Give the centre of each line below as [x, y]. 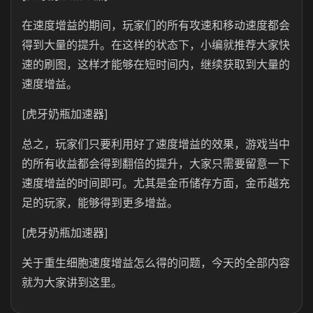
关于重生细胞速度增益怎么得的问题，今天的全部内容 [156, 263]
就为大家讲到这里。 [72, 282]
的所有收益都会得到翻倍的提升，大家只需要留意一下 [156, 163]
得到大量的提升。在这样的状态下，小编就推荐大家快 [156, 45]
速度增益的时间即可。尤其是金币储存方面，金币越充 [156, 183]
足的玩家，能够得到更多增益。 [100, 203]
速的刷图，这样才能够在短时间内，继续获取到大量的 [156, 64]
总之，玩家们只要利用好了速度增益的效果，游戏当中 [156, 144]
